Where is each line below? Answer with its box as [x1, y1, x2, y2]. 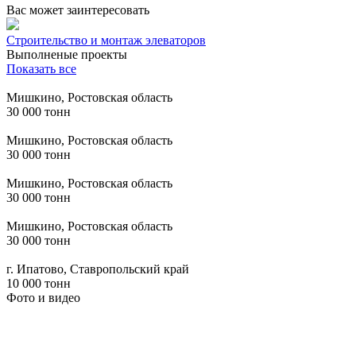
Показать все [6, 61, 76, 75]
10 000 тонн [6, 276, 71, 290]
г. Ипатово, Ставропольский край [6, 261, 189, 276]
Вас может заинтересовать [6, 2, 149, 17]
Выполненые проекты [6, 47, 127, 61]
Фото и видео [6, 290, 80, 304]
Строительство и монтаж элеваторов [6, 33, 206, 47]
